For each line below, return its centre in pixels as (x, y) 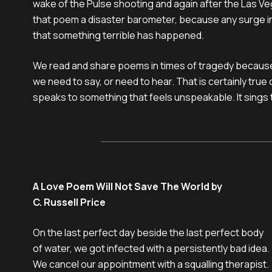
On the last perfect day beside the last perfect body (148, 233)
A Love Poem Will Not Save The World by (127, 186)
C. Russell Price (69, 202)
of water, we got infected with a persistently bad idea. (151, 248)
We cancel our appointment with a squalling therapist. (151, 264)
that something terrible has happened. (118, 35)
